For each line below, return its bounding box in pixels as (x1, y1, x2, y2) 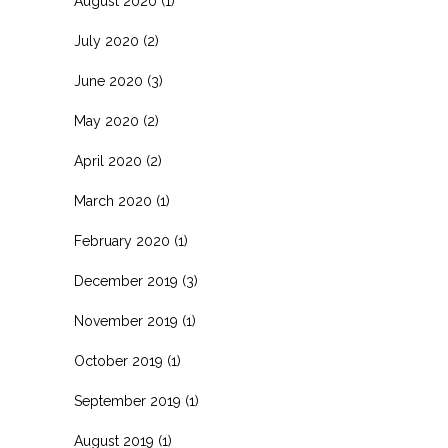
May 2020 (74, 113, 139, 130)
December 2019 (74, 273, 178, 290)
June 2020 (74, 73, 143, 90)
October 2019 (74, 353, 163, 370)
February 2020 (74, 233, 170, 250)
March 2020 (74, 193, 152, 210)
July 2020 (74, 33, 139, 50)
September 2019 (74, 393, 181, 410)
